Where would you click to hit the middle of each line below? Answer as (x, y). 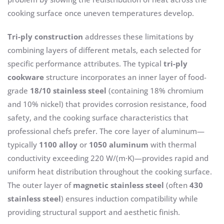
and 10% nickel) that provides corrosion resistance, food (107, 104)
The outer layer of (40, 185)
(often (177, 185)
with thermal (172, 145)
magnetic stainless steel (118, 185)
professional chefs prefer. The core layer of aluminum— (106, 131)
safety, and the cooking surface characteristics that (98, 118)
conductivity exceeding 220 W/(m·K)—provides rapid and (108, 158)
